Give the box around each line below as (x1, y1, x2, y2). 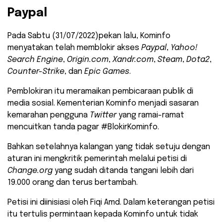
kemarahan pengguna (7, 111, 90, 120)
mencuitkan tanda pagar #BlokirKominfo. (7, 123, 159, 132)
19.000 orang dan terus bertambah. (7, 178, 138, 187)
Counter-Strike (7, 67, 64, 76)
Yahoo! (170, 44, 198, 53)
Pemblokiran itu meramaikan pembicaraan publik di (7, 87, 193, 96)
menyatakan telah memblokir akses (7, 44, 141, 53)
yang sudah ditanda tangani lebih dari (53, 166, 194, 175)
